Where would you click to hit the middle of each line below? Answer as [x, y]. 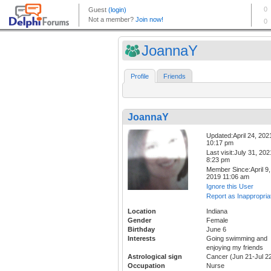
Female [217, 220]
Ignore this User [230, 187]
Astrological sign [155, 257]
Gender [139, 220]
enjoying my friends [235, 248]
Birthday [141, 230]
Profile [140, 77]
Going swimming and [237, 239]
